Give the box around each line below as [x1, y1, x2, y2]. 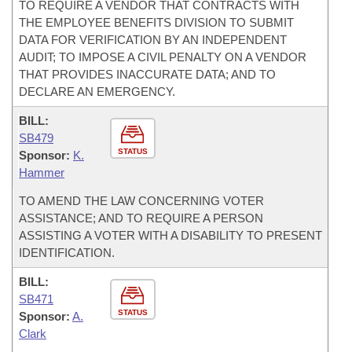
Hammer [19, 166, 64, 179]
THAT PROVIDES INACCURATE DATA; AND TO [19, 68, 276, 81]
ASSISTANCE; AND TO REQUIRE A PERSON [19, 211, 263, 225]
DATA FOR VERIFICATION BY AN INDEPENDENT [19, 33, 287, 46]
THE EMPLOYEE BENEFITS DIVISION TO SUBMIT [19, 16, 294, 29]
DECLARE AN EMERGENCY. [19, 85, 175, 98]
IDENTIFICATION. [19, 246, 115, 259]
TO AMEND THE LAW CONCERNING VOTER [19, 194, 264, 207]
